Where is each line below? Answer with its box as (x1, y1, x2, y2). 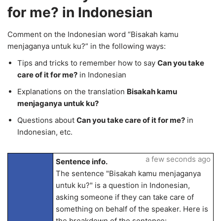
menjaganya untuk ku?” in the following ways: (7, 41, 166, 51)
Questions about (17, 115, 76, 125)
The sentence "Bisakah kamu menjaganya (55, 169, 201, 178)
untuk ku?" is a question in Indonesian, (55, 181, 190, 190)
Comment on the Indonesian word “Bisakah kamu (7, 30, 179, 39)
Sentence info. (55, 157, 108, 166)
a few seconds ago (145, 154, 211, 164)
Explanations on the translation (17, 87, 127, 96)
